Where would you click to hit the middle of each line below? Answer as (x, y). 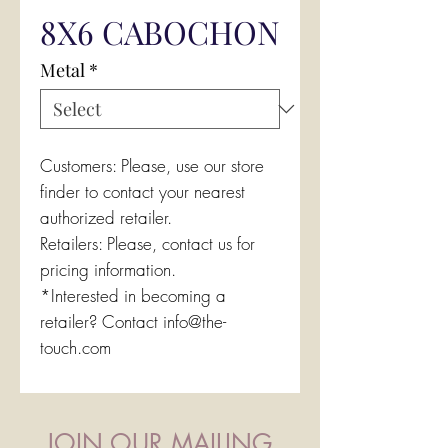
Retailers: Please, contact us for (147, 243)
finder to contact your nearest (142, 191)
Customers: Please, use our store (152, 165)
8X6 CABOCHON (160, 31)
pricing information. (108, 269)
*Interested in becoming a (133, 295)
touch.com (75, 347)
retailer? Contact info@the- (133, 321)
